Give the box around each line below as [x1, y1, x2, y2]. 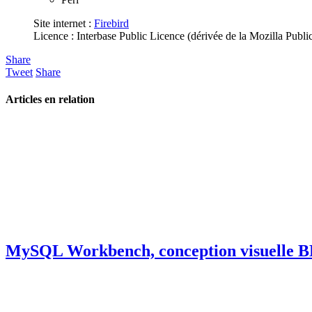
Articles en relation [6, 93, 95, 105]
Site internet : [33, 17, 94, 29]
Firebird [94, 17, 129, 29]
